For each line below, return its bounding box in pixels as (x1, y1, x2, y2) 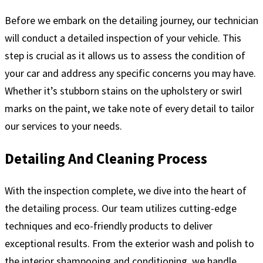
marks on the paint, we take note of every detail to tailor (5, 102, 254, 116)
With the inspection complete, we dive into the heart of (5, 184, 247, 198)
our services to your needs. (5, 119, 122, 133)
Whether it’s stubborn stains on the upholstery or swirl (5, 84, 242, 98)
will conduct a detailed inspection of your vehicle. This (5, 31, 241, 45)
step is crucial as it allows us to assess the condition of (5, 49, 245, 63)
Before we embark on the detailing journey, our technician (5, 14, 258, 28)
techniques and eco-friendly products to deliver (5, 219, 213, 233)
